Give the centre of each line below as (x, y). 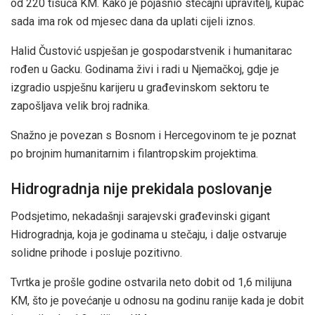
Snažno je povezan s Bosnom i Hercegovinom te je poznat (153, 136)
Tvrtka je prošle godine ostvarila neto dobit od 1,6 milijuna (151, 282)
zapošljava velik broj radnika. (80, 106)
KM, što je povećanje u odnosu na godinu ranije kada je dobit (157, 300)
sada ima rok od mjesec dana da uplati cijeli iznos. (133, 22)
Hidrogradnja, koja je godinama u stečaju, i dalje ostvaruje (149, 234)
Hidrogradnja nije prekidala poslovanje (141, 188)
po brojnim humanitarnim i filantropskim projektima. (134, 154)
